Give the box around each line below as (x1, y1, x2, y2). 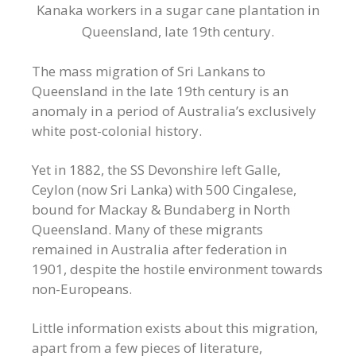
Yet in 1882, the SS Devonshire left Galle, (32, 160, 281, 179)
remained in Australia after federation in (32, 239, 287, 258)
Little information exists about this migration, (32, 318, 318, 337)
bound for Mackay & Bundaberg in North (32, 199, 290, 219)
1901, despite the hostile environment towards (32, 259, 323, 278)
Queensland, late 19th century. (82, 21, 274, 41)
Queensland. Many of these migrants (32, 219, 263, 238)
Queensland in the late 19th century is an (32, 81, 288, 100)
